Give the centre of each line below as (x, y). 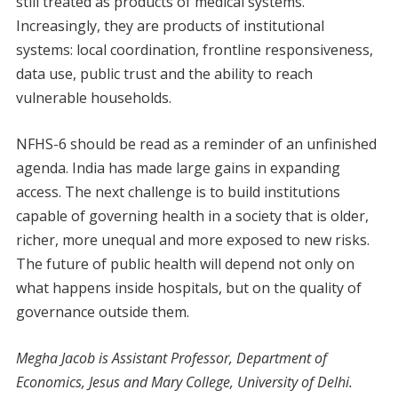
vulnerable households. (93, 97)
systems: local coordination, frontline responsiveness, (194, 49)
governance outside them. (102, 311)
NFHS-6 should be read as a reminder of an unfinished (196, 143)
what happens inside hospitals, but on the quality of (188, 287)
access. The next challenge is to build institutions (178, 191)
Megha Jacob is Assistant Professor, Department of (171, 358)
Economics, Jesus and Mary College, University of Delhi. (184, 382)
